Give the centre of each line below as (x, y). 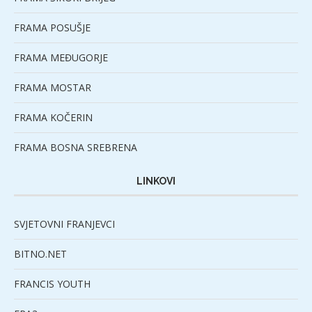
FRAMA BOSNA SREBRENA (76, 148)
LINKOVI (156, 181)
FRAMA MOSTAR (53, 88)
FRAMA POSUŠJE (52, 28)
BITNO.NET (40, 254)
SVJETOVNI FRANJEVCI (64, 224)
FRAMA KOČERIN (53, 118)
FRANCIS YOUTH (52, 284)
